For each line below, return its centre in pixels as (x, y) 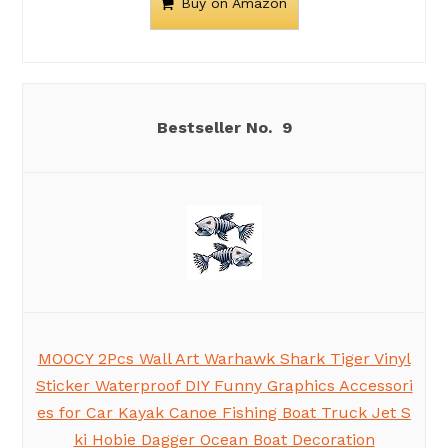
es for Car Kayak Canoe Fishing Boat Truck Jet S (224, 413)
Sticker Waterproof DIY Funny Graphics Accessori (224, 386)
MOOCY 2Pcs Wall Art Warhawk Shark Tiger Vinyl (224, 359)
